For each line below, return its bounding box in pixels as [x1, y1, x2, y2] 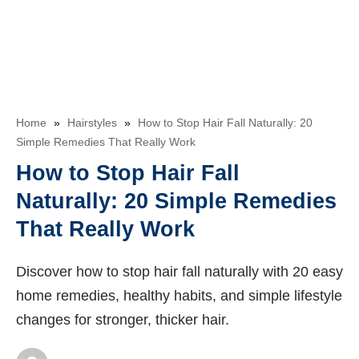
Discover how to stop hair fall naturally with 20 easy [16, 264, 343, 280]
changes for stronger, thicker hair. [16, 312, 229, 329]
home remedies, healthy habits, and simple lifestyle [16, 288, 342, 305]
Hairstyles [67, 116, 117, 130]
